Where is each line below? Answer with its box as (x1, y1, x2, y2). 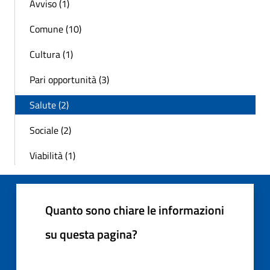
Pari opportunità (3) (30, 72, 109, 87)
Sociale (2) (30, 122, 71, 137)
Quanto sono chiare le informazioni (45, 200, 224, 219)
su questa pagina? (45, 224, 137, 243)
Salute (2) (30, 97, 69, 112)
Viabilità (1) (30, 148, 75, 163)
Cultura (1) (30, 46, 73, 61)
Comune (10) (30, 21, 81, 36)
